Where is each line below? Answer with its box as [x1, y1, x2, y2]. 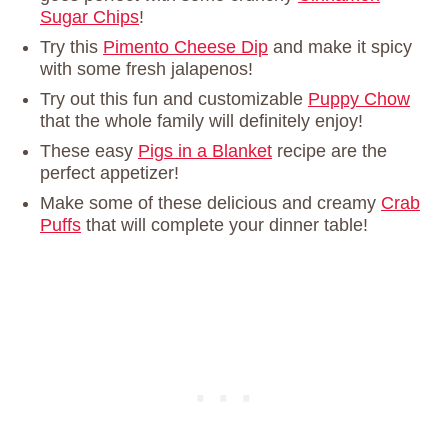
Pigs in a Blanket [138, 141, 272, 162]
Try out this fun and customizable [40, 89, 308, 110]
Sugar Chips [40, 7, 139, 28]
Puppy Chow [308, 89, 410, 110]
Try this [40, 37, 103, 58]
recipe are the [272, 141, 387, 162]
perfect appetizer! [40, 163, 179, 184]
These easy [40, 141, 138, 162]
